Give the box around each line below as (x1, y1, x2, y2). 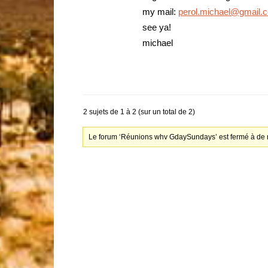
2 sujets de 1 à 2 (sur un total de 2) (83, 108, 195, 116)
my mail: (142, 7, 178, 17)
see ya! (142, 22, 171, 32)
